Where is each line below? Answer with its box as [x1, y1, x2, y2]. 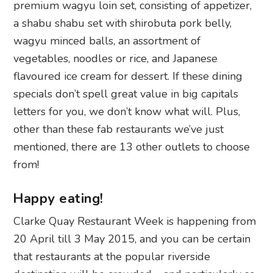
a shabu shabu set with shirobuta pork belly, [13, 15, 232, 30]
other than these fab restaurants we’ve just [13, 121, 224, 136]
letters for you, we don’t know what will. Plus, [13, 104, 241, 119]
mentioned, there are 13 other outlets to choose [13, 139, 250, 154]
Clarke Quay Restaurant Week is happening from [13, 213, 257, 229]
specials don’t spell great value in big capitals [13, 86, 239, 101]
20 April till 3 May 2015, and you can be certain [13, 231, 251, 246]
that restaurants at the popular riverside [13, 249, 211, 264]
